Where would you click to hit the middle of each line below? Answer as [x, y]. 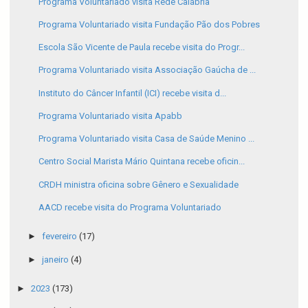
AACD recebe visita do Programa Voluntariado [130, 207]
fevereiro [60, 236]
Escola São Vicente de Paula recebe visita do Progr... [142, 47]
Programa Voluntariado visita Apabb [111, 115]
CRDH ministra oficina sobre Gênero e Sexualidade [139, 184]
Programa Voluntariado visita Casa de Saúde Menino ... [147, 139]
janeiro [56, 259]
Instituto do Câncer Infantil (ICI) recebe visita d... [133, 93]
